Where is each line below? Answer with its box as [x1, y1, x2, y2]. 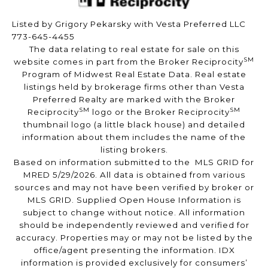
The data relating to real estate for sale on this [29, 44, 239, 54]
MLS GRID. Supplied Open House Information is [27, 195, 241, 205]
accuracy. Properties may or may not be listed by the [15, 233, 253, 243]
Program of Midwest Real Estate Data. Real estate [22, 69, 246, 80]
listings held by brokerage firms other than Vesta [23, 82, 245, 92]
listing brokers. [100, 145, 168, 155]
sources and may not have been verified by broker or [14, 182, 254, 193]
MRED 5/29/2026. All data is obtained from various [23, 170, 245, 180]
